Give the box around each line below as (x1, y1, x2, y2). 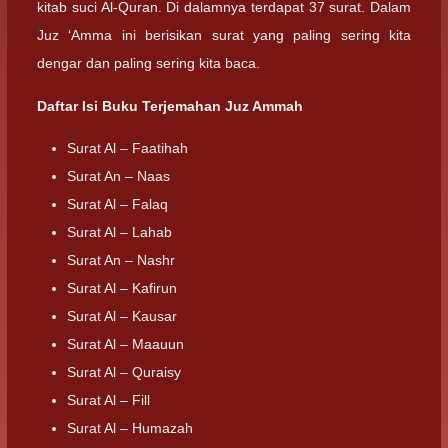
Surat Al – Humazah (67, 419, 193, 436)
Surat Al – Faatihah (67, 139, 188, 156)
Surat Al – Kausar (67, 307, 177, 324)
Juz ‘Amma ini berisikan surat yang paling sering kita (37, 27, 411, 44)
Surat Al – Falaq (67, 195, 168, 212)
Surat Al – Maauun (67, 335, 184, 352)
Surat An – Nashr (67, 251, 175, 268)
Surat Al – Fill (67, 391, 150, 408)
